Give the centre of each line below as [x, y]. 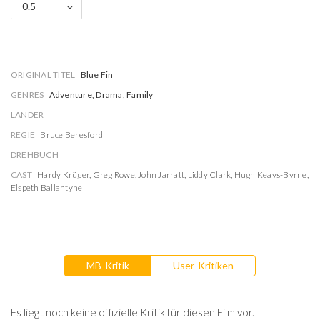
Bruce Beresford [72, 135]
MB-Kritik [108, 265]
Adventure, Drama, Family [101, 95]
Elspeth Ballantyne [47, 187]
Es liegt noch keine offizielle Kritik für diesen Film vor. [132, 312]
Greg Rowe [114, 175]
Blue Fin [97, 75]
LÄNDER [27, 115]
